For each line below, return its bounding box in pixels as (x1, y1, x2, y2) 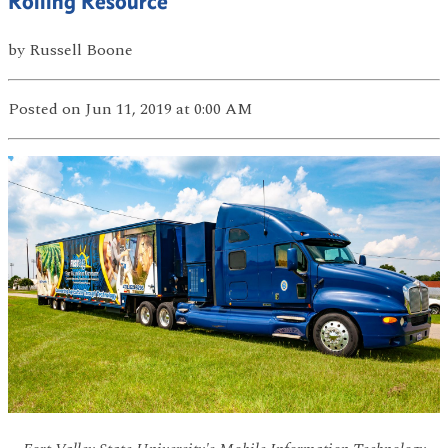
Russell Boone (29, 37, 133, 62)
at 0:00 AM (176, 96, 252, 121)
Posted (8, 96, 62, 121)
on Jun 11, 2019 (62, 96, 172, 121)
